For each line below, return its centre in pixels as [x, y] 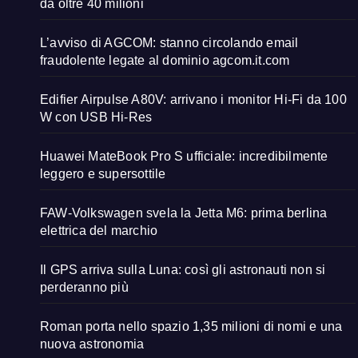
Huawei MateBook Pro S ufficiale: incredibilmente [184, 156]
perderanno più [84, 287]
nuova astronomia [92, 344]
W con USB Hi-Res [96, 117]
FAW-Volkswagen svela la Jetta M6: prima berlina [184, 213]
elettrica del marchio [99, 230]
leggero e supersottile [103, 173]
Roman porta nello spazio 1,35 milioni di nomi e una [191, 326]
